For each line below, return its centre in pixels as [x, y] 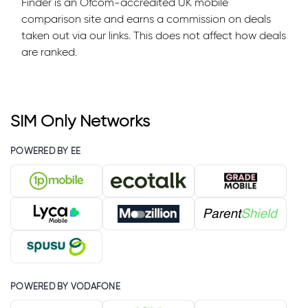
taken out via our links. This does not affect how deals [154, 35]
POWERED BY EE [46, 151]
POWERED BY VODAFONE [65, 286]
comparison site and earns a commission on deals [146, 19]
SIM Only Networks [80, 120]
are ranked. [49, 52]
